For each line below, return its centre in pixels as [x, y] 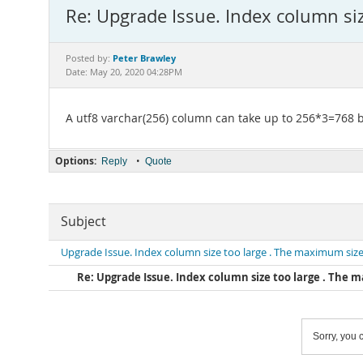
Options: [76, 161]
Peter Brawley [144, 58]
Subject [83, 222]
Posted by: [89, 58]
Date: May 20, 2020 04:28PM [124, 72]
